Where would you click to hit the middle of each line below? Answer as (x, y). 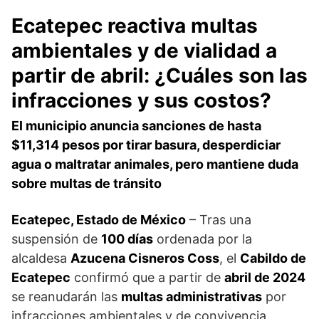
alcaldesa (41, 258)
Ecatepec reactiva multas (135, 26)
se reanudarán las (66, 297)
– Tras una (219, 220)
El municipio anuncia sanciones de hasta (136, 126)
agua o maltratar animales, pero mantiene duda (155, 164)
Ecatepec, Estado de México (99, 220)
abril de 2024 (265, 278)
